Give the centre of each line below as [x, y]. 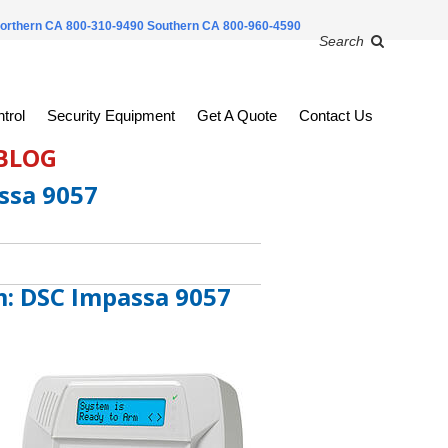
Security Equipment [110, 115]
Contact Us [335, 115]
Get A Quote [236, 115]
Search [341, 41]
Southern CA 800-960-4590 [223, 26]
